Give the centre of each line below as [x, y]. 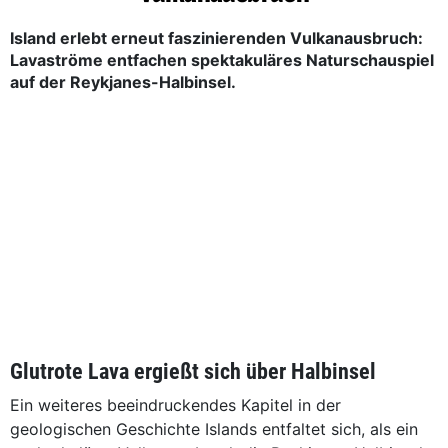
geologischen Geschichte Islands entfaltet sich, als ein [214, 429]
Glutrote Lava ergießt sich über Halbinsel [193, 371]
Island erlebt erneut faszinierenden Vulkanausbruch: [216, 38]
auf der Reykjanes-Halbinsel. [125, 82]
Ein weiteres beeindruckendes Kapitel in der [175, 405]
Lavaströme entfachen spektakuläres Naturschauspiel [222, 60]
